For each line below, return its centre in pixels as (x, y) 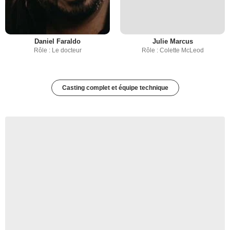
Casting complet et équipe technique (115, 88)
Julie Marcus (172, 42)
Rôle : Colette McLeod (172, 51)
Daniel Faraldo (57, 42)
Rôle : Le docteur (57, 51)
